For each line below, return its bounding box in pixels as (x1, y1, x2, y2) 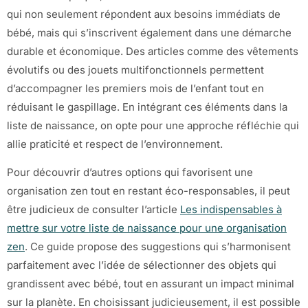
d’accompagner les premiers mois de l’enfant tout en (7, 81, 264, 95)
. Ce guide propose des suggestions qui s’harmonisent (25, 240, 291, 254)
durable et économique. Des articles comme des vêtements (7, 44, 298, 58)
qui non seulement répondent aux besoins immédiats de (7, 7, 280, 21)
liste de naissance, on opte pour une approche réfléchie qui (7, 118, 299, 132)
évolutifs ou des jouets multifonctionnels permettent (7, 63, 264, 76)
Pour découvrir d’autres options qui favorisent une (7, 166, 253, 179)
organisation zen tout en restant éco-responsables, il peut (7, 184, 290, 198)
